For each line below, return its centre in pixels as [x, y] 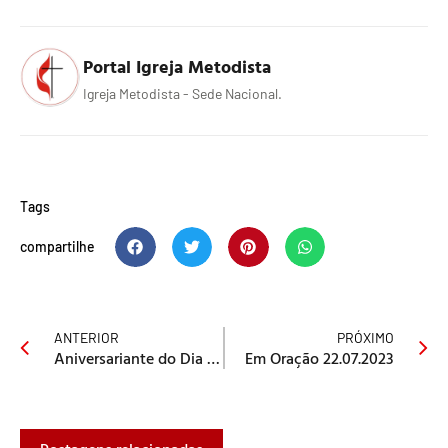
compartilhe [57, 247]
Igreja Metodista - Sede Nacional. [182, 93]
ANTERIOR [86, 338]
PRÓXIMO [365, 338]
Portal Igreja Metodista [177, 66]
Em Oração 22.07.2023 [319, 358]
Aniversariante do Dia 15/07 [213, 358]
